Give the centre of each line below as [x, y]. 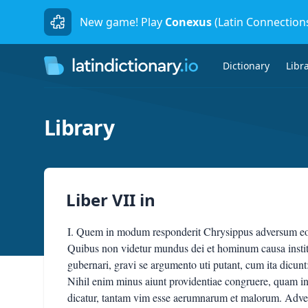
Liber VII [101, 200]
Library [79, 128]
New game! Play [121, 22]
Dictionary [246, 65]
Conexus [188, 22]
